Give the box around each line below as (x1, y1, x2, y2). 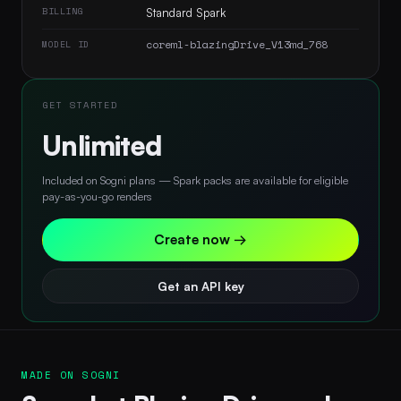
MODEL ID (42, 37, 90, 51)
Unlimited (42, 128, 162, 162)
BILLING (42, 4, 84, 18)
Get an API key (157, 277, 244, 294)
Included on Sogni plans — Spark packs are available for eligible (42, 172, 348, 187)
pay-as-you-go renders (42, 188, 152, 203)
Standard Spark (146, 4, 226, 20)
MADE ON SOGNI (21, 367, 122, 382)
